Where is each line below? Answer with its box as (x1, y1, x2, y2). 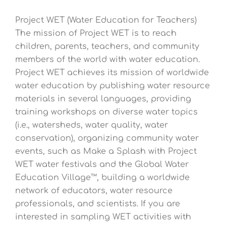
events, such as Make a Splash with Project (15, 147, 197, 156)
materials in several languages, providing (15, 94, 191, 104)
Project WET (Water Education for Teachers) (15, 16, 197, 25)
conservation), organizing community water (15, 134, 199, 143)
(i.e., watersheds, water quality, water (15, 121, 168, 130)
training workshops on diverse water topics (15, 107, 198, 117)
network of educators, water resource (15, 186, 173, 196)
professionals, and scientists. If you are (15, 199, 180, 209)
